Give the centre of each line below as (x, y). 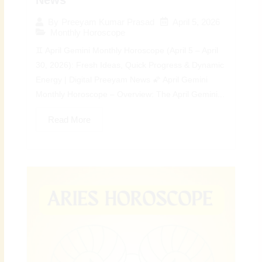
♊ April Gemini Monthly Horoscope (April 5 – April (127, 50)
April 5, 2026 (196, 22)
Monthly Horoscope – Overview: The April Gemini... (130, 94)
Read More (70, 119)
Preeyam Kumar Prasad (108, 22)
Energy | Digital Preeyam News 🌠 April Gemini (122, 80)
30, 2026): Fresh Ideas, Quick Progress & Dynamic (130, 65)
